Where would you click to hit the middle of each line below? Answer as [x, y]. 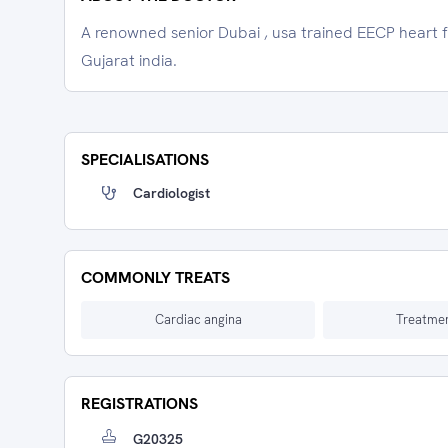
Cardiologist [171, 193]
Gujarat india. [129, 60]
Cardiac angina [198, 319]
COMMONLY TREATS [155, 277]
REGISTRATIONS [139, 403]
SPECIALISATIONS [145, 159]
